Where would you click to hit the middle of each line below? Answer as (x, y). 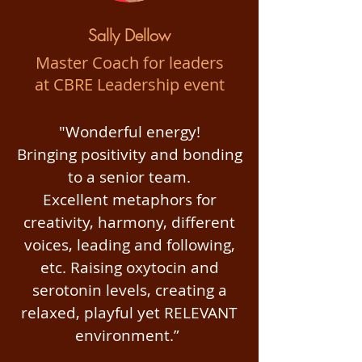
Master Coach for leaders (129, 63)
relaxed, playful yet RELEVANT (129, 313)
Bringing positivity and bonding (129, 154)
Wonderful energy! (133, 132)
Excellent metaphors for (129, 200)
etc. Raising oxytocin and (129, 267)
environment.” (129, 335)
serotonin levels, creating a (129, 290)
